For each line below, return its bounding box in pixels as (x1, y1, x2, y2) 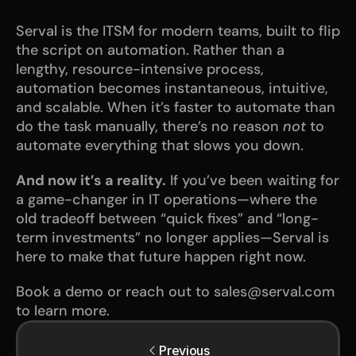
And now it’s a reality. (16, 170, 166, 190)
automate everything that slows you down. (16, 135, 304, 155)
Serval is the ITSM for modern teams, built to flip (16, 21, 340, 41)
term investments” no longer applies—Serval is (16, 227, 329, 247)
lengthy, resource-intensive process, (16, 59, 264, 79)
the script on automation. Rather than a (16, 40, 284, 60)
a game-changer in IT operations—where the (16, 189, 317, 209)
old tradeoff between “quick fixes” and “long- (16, 208, 319, 228)
